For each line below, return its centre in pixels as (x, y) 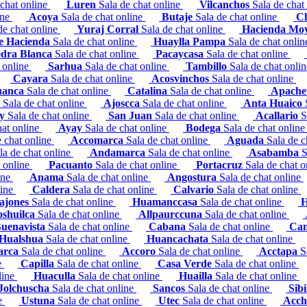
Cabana (169, 226)
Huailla (197, 275)
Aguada (247, 140)
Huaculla (56, 275)
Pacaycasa (181, 53)
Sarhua (66, 66)
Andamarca (119, 152)
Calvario (195, 189)
